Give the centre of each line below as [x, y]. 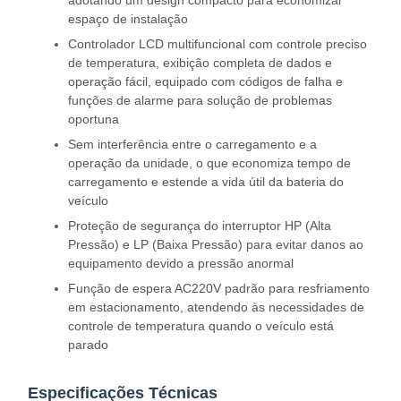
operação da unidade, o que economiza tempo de [209, 163]
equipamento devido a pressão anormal [181, 263]
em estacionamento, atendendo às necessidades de [216, 307]
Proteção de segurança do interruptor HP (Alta [200, 226]
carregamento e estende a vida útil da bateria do [206, 182]
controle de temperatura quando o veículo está [201, 326]
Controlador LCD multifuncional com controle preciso [218, 44]
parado [88, 345]
